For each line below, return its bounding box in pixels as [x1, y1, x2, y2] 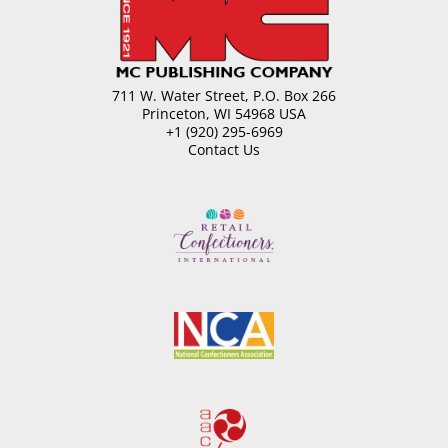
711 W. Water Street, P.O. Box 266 [112, 86, 336, 106]
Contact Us [188, 140, 260, 160]
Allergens [83, 62, 147, 82]
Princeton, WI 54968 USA [142, 104, 306, 124]
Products [83, 8, 143, 28]
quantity [83, 80, 140, 100]
